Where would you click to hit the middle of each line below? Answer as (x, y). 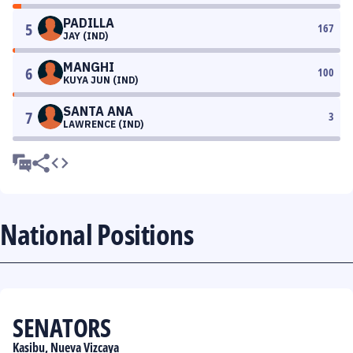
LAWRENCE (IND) (103, 124)
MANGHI (89, 67)
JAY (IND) (85, 36)
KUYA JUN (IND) (100, 80)
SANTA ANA (98, 111)
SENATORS (61, 327)
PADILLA (89, 23)
